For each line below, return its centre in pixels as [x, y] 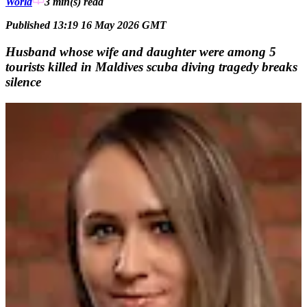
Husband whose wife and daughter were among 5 [141, 51]
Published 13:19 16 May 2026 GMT [86, 25]
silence [23, 82]
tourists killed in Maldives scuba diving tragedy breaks [151, 66]
